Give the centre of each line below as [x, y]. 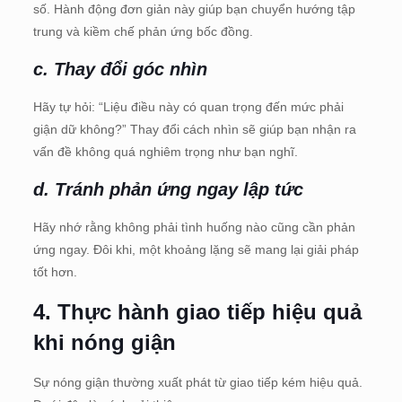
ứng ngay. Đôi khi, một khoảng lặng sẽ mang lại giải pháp [196, 249]
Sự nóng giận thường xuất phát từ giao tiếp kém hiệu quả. [197, 382]
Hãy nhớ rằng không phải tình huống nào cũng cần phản [194, 227]
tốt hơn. [55, 271]
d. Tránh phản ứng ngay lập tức [168, 189]
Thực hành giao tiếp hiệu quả [209, 311]
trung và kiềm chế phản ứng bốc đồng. [143, 31]
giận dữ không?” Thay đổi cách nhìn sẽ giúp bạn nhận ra [194, 129]
